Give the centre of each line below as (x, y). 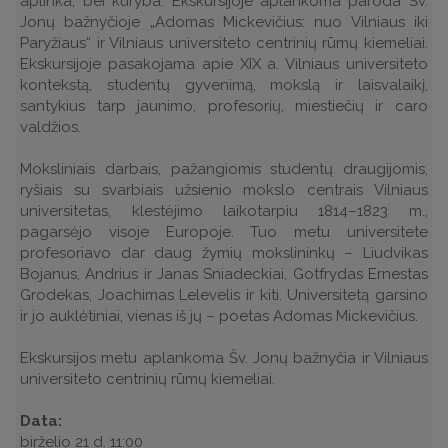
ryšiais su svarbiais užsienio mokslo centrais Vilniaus (224, 190)
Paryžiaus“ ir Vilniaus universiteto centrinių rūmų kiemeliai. (224, 43)
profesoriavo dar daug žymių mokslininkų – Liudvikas (224, 253)
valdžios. (51, 127)
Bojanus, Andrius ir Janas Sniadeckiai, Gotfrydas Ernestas (224, 274)
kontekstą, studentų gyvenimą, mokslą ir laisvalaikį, (224, 85)
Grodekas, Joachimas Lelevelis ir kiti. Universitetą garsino (224, 295)
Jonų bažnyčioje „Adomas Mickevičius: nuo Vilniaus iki (224, 22)
